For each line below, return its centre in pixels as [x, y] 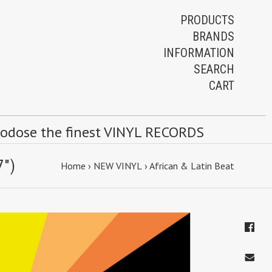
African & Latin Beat [192, 166]
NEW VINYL [118, 166]
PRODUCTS [207, 20]
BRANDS [213, 36]
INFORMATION [199, 53]
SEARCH [214, 69]
